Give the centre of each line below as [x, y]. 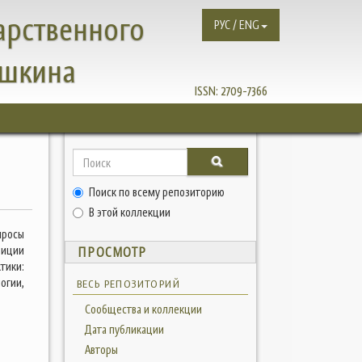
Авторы [101, 350]
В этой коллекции [129, 213]
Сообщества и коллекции [143, 309]
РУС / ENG [237, 25]
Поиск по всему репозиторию [156, 192]
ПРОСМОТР [112, 253]
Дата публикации [124, 330]
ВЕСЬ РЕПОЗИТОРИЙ [128, 284]
